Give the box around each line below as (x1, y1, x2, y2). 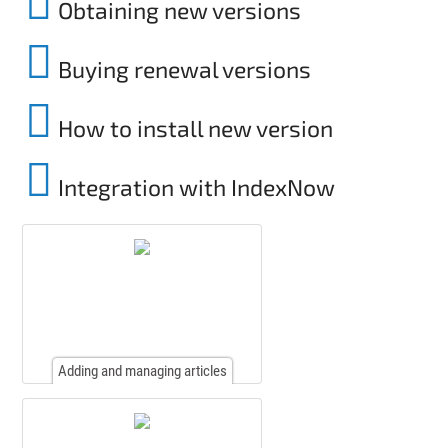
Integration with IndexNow (53, 172, 335, 201)
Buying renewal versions (53, 54, 311, 83)
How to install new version (53, 113, 333, 142)
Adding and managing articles (57, 361, 227, 380)
